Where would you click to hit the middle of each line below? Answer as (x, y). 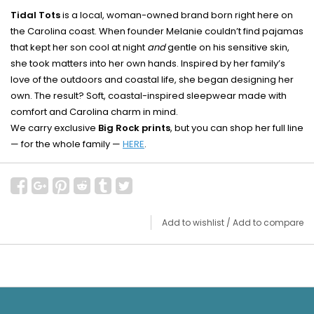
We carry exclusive (54, 128)
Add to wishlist (193, 223)
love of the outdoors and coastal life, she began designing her (152, 80)
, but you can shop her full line (237, 128)
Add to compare (268, 223)
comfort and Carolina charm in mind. (94, 112)
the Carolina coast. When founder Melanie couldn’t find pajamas (157, 31)
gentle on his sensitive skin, (227, 47)
